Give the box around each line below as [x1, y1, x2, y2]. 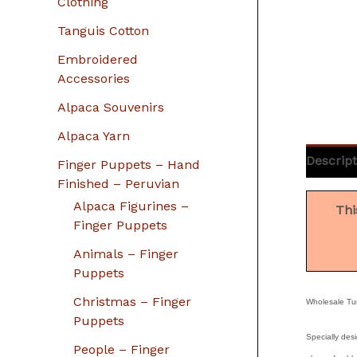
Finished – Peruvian [57, 176, 179, 191]
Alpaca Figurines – [73, 198, 189, 214]
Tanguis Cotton [57, 23, 149, 38]
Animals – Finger [73, 246, 178, 261]
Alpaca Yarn [57, 128, 130, 143]
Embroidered [57, 52, 138, 67]
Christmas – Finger [73, 294, 191, 309]
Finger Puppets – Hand [57, 157, 200, 172]
